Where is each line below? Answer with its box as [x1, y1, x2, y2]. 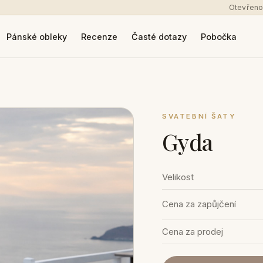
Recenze [80, 31, 117, 42]
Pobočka [200, 31, 237, 42]
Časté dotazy [131, 31, 187, 42]
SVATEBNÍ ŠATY [162, 112, 237, 120]
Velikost [162, 171, 194, 183]
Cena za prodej [162, 226, 224, 238]
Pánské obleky [6, 31, 67, 42]
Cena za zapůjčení [162, 198, 237, 210]
